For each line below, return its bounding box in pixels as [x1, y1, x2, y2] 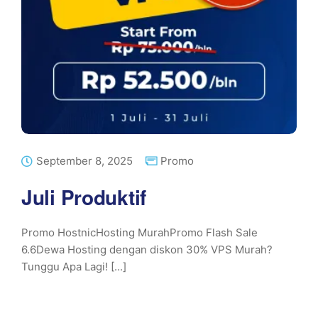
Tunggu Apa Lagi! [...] [21, 260, 126, 273]
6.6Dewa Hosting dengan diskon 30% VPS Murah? [21, 243, 273, 256]
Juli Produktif [21, 182, 147, 212]
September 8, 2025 [36, 154, 133, 168]
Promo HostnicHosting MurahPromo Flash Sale [21, 226, 258, 239]
